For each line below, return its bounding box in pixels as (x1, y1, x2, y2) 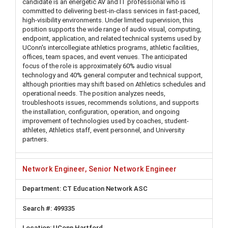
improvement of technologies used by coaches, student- (22, 117, 189, 125)
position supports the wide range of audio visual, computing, (22, 25, 202, 33)
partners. (22, 135, 48, 143)
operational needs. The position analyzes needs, (22, 90, 165, 97)
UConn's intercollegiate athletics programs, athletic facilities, (22, 44, 199, 51)
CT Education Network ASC (61, 185, 148, 193)
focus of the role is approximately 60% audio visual (22, 62, 172, 70)
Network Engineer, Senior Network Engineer (22, 164, 177, 173)
